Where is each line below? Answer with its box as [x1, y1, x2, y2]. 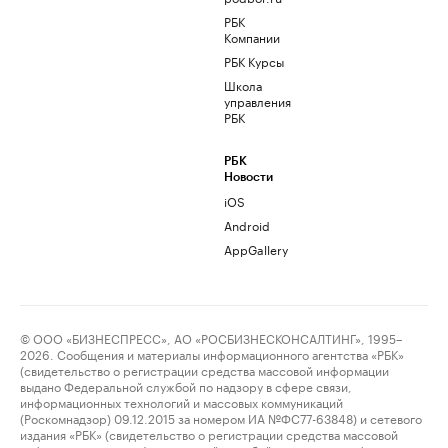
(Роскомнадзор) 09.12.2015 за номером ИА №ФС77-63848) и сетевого [20, 408, 422, 427]
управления [224, 91, 291, 110]
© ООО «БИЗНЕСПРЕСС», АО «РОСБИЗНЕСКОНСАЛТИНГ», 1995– [20, 328, 402, 347]
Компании [224, 27, 280, 46]
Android [224, 215, 270, 234]
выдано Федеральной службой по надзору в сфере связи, [20, 376, 352, 395]
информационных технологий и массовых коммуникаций [20, 392, 343, 411]
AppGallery [224, 239, 288, 258]
